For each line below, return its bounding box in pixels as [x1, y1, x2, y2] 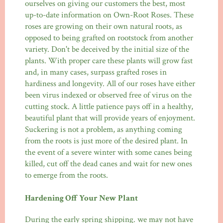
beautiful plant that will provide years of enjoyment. [25, 112, 195, 124]
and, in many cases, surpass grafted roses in [25, 67, 167, 78]
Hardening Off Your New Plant [25, 193, 138, 204]
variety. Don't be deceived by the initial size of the [25, 44, 189, 55]
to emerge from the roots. [25, 170, 110, 181]
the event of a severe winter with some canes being [25, 147, 192, 158]
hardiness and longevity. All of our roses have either [25, 78, 195, 90]
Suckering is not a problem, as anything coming [25, 124, 182, 135]
